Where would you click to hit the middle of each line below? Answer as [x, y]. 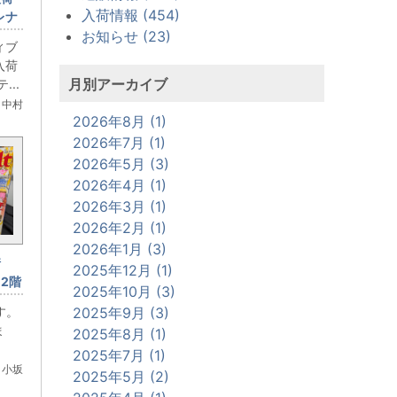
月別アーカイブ [118, 84]
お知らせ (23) [126, 36]
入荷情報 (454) [131, 15]
